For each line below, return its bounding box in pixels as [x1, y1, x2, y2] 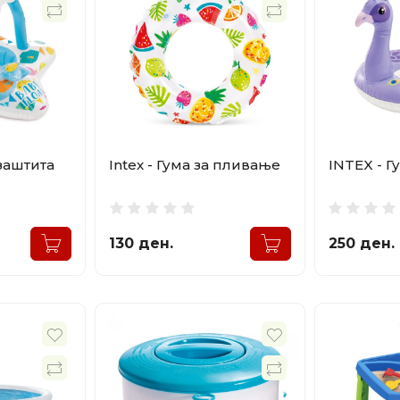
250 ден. [328, 235, 395, 253]
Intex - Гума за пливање [109, 156, 281, 174]
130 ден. [109, 235, 174, 253]
